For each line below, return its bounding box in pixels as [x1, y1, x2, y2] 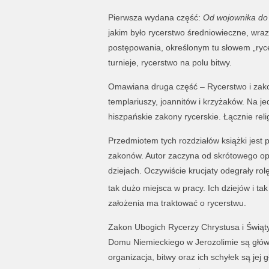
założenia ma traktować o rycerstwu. [107, 198, 246, 208]
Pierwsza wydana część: [107, 13, 203, 22]
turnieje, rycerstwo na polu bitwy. [107, 58, 232, 67]
